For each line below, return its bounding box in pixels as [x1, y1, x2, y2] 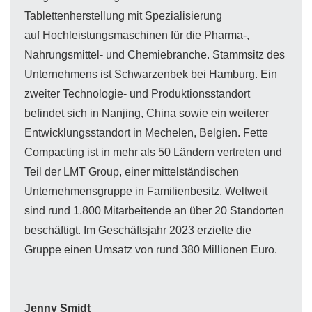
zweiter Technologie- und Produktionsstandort [24, 88, 250, 100]
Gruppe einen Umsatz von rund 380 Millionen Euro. [24, 244, 280, 256]
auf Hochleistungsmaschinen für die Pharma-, [24, 29, 249, 42]
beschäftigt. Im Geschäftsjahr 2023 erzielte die [24, 224, 251, 237]
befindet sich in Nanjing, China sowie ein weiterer [24, 107, 269, 120]
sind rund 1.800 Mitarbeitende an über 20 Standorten [24, 205, 284, 217]
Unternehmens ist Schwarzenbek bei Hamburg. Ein [24, 68, 277, 81]
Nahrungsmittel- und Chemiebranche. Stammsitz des [24, 49, 285, 61]
